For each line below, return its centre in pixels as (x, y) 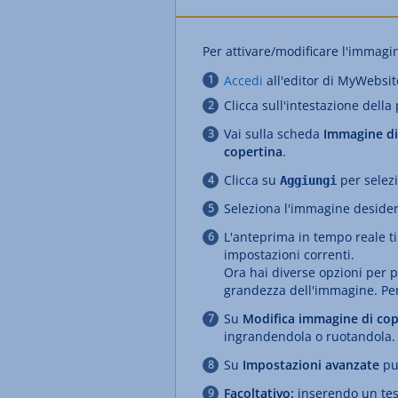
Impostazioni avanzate (311, 365)
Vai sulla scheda (274, 134)
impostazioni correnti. (289, 255)
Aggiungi (308, 180)
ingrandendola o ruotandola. (310, 336)
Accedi (243, 80)
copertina (253, 151)
